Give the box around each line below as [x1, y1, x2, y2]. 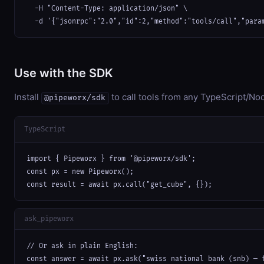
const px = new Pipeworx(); [27, 167, 134, 176]
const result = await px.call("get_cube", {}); [27, 180, 212, 189]
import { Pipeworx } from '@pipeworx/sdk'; [27, 154, 196, 163]
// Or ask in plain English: [27, 242, 138, 250]
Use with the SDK [14, 66, 113, 81]
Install [14, 91, 41, 103]
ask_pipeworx [24, 214, 74, 223]
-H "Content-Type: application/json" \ [27, 5, 187, 13]
